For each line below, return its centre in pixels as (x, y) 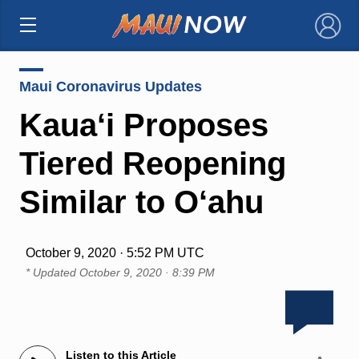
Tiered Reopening (152, 163)
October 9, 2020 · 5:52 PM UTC (115, 252)
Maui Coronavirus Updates (110, 86)
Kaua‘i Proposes (143, 125)
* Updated (52, 272)
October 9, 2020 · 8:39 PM (147, 272)
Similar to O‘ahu (141, 202)
